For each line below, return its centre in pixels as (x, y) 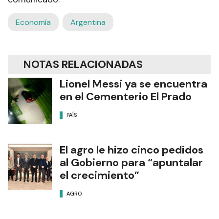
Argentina (88, 22)
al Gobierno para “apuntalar (131, 163)
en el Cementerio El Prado (126, 97)
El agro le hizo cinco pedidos (131, 150)
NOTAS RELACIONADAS (83, 65)
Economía (33, 22)
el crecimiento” (99, 175)
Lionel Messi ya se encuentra (133, 84)
